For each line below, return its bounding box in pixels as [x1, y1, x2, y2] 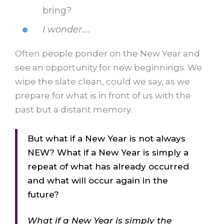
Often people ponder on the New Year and [15, 48, 200, 58]
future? [27, 189, 59, 200]
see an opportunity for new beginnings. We [15, 62, 202, 72]
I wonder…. [42, 23, 90, 35]
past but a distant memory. [15, 104, 132, 114]
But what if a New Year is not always [27, 133, 186, 144]
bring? [42, 4, 72, 16]
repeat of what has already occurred [27, 161, 189, 172]
